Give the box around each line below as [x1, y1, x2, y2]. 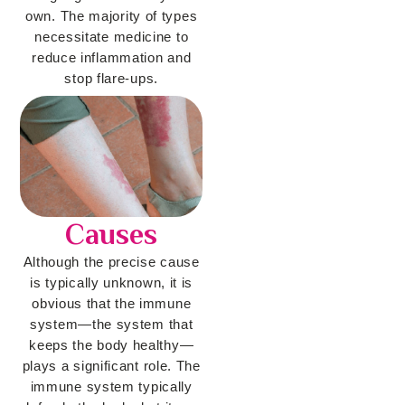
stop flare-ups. [64, 71, 158, 87]
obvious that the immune [32, 296, 192, 312]
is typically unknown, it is [30, 275, 193, 291]
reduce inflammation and [32, 50, 192, 66]
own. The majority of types [25, 8, 198, 24]
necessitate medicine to [34, 29, 189, 45]
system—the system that [30, 316, 193, 333]
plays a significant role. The [22, 358, 201, 374]
